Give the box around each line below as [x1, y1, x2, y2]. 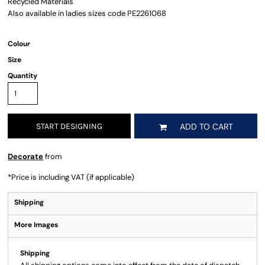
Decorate [8, 151, 43, 161]
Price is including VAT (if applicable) [11, 172, 134, 182]
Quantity [8, 71, 37, 80]
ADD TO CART [179, 121, 233, 132]
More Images [14, 220, 58, 230]
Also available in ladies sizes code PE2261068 [8, 8, 166, 18]
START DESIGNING [36, 121, 102, 132]
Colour [8, 39, 30, 49]
